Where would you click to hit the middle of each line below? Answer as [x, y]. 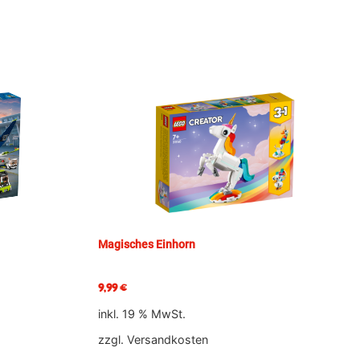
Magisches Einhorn [147, 244]
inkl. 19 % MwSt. [142, 313]
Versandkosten [168, 339]
